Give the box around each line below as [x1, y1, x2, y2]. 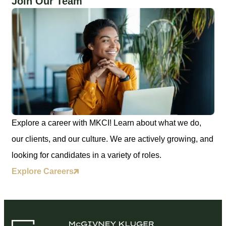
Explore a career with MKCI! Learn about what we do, [12, 119, 201, 128]
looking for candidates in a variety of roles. [12, 151, 161, 160]
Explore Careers [12, 167, 74, 176]
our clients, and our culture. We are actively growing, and [12, 135, 213, 144]
